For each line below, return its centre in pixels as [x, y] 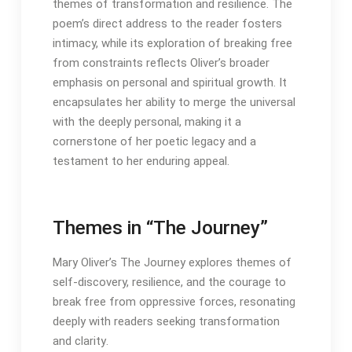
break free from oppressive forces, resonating [174, 302]
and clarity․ [80, 341]
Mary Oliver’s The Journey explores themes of [172, 263]
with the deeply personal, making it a [147, 122]
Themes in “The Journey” [160, 228]
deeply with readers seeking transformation [166, 322]
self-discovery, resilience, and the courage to [169, 282]
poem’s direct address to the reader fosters [167, 24]
